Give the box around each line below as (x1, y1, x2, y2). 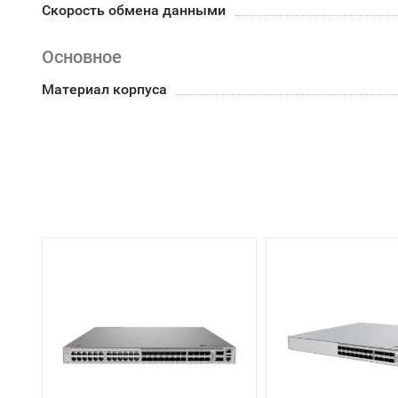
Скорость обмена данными (42, 2, 226, 19)
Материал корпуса (42, 81, 167, 98)
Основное (42, 46, 122, 68)
